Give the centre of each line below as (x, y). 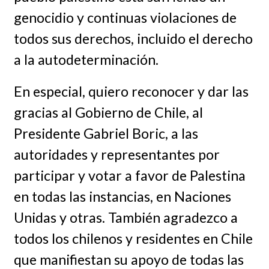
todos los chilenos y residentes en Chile (133, 238)
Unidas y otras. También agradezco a (125, 217)
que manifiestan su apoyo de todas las (128, 259)
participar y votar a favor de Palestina (129, 175)
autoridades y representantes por (116, 154)
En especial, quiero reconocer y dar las (131, 91)
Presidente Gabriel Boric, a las (106, 133)
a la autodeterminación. (86, 59)
